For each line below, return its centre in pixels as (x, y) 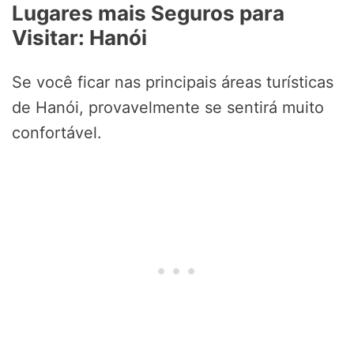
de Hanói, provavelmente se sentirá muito (168, 108)
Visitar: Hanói (79, 38)
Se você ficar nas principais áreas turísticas (173, 83)
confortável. (57, 133)
